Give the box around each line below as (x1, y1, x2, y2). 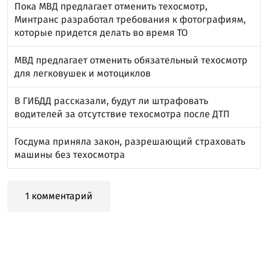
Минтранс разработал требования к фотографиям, (14, 14, 246, 25)
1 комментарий (25, 190, 93, 202)
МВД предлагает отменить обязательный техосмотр (14, 54, 248, 66)
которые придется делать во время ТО (14, 27, 188, 38)
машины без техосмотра (14, 149, 125, 160)
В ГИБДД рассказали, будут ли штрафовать (14, 95, 208, 106)
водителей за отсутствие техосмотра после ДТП (14, 108, 230, 120)
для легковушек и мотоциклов (14, 68, 151, 79)
